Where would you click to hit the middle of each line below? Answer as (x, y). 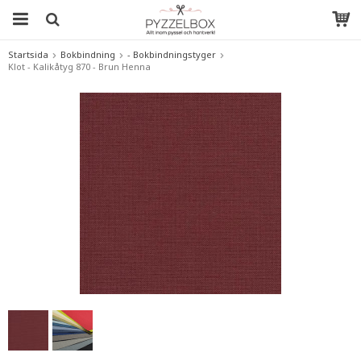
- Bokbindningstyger (172, 54)
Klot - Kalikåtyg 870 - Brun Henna (79, 66)
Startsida (28, 54)
